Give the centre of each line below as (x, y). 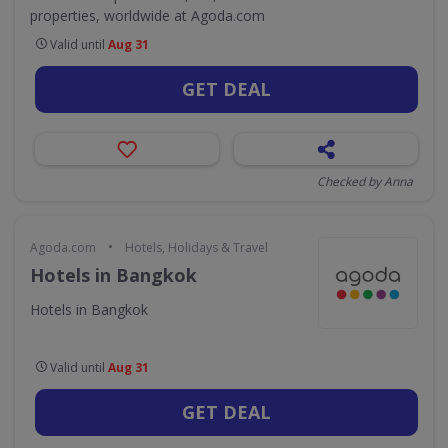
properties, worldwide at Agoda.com (147, 15)
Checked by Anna (365, 181)
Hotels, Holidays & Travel (196, 247)
